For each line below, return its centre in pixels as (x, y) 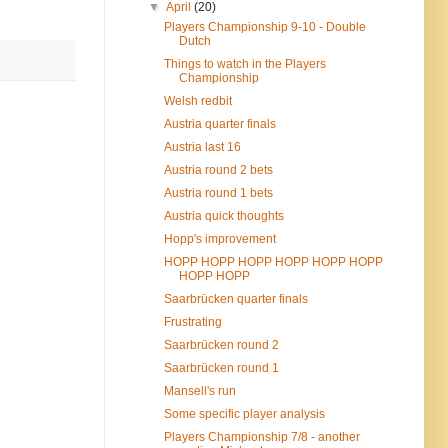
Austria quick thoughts (223, 216)
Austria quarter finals (219, 124)
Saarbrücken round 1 (221, 368)
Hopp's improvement (219, 239)
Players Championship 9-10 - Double (264, 27)
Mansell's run (199, 391)
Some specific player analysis (244, 414)
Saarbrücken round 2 (221, 345)
